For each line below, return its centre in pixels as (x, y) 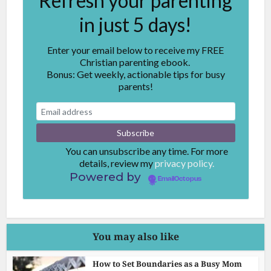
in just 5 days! (135, 24)
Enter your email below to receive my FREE (135, 50)
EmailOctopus (179, 179)
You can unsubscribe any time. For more (146, 151)
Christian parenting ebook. (135, 62)
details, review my (117, 163)
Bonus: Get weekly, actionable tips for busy (135, 74)
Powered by (106, 177)
